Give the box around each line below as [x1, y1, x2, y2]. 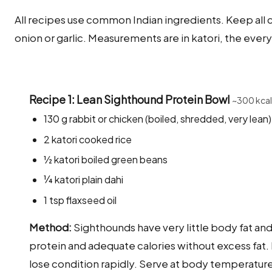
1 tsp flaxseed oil [44, 193, 117, 206]
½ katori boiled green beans [44, 153, 168, 166]
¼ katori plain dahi [44, 173, 123, 186]
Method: [29, 220, 72, 234]
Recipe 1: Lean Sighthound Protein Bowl [29, 92, 232, 107]
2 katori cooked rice [44, 132, 132, 146]
